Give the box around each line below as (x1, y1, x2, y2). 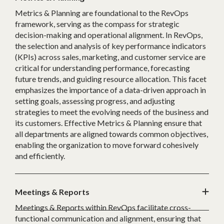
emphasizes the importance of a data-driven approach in (15, 85, 206, 95)
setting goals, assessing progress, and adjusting (15, 96, 175, 106)
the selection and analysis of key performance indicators (15, 41, 206, 51)
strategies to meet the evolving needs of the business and (15, 107, 208, 117)
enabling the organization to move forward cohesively (15, 140, 198, 150)
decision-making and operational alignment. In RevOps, (15, 30, 202, 40)
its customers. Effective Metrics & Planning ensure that (15, 118, 202, 128)
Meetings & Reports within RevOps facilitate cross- (15, 202, 191, 212)
